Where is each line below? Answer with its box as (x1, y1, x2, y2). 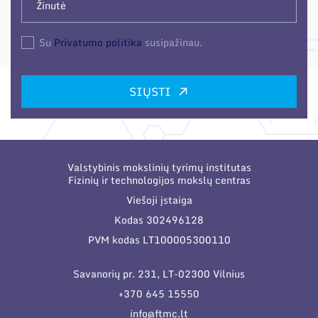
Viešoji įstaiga (126, 192, 192, 208)
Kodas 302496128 (114, 212, 204, 228)
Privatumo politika (54, 34, 142, 50)
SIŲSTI (128, 82, 171, 101)
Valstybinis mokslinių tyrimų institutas (67, 159, 251, 175)
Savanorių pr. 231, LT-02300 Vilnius (73, 265, 245, 282)
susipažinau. (142, 34, 202, 50)
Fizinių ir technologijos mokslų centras (67, 172, 251, 188)
